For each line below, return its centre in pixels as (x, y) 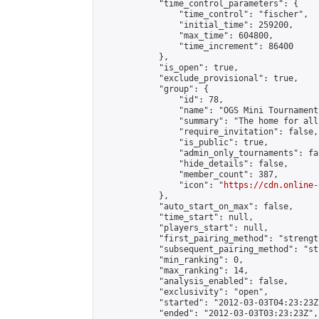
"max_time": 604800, (186, 36)
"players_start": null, (184, 228)
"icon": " (161, 185)
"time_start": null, (176, 217)
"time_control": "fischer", (204, 14)
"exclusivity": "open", (184, 292)
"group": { (154, 89)
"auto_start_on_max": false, (196, 206)
